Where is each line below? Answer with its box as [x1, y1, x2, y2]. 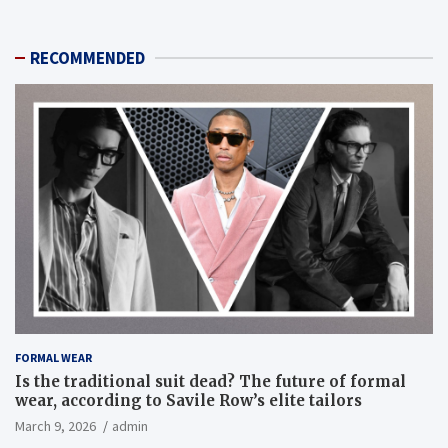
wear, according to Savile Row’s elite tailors [15, 391, 362, 411]
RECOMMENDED [30, 46, 145, 69]
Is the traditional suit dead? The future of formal [15, 372, 406, 392]
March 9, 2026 [15, 417, 96, 436]
